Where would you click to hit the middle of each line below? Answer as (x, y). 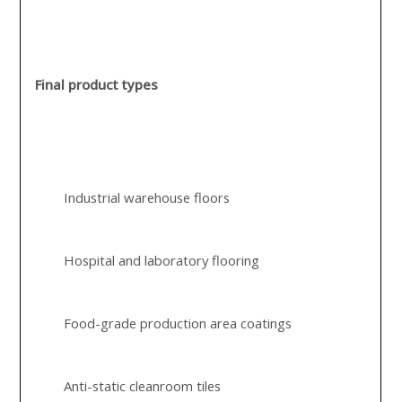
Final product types (97, 84)
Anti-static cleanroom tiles (143, 386)
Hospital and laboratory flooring (162, 260)
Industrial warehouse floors (147, 197)
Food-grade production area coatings (178, 323)
